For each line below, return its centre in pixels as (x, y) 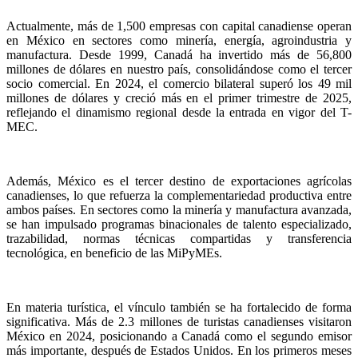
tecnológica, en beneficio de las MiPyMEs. (114, 253)
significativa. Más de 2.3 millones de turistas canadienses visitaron (179, 322)
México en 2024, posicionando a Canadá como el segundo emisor (179, 336)
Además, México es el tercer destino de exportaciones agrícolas (179, 181)
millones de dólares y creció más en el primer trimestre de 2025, (179, 98)
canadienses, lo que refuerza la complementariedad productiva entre (179, 195)
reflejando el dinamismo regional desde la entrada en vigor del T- (179, 112)
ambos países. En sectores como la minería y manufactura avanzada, (179, 210)
